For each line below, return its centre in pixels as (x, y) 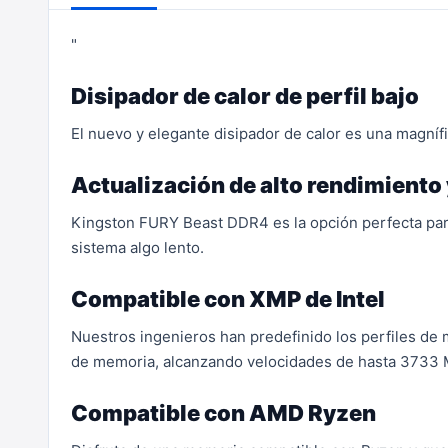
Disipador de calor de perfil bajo (245, 96)
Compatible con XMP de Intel (228, 299)
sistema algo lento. (137, 247)
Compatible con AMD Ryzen (223, 413)
